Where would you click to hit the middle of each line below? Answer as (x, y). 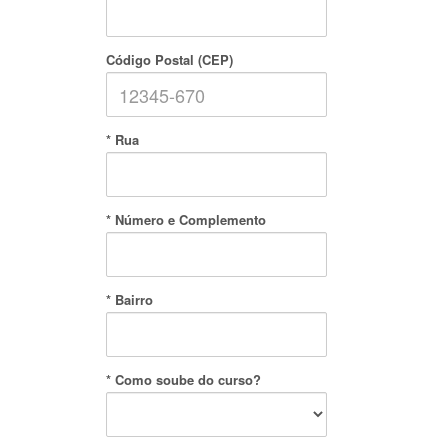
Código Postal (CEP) (169, 59)
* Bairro (129, 299)
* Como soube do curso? (183, 379)
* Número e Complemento (185, 219)
